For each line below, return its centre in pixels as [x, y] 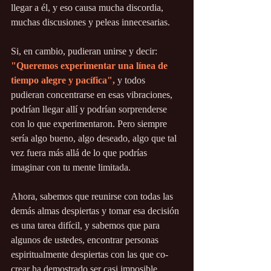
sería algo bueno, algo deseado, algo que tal [95, 139]
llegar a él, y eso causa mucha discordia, [88, 8]
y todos [131, 80]
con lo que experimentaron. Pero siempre [90, 124]
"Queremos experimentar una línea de [90, 66]
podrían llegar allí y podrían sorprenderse [90, 109]
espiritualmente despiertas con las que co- [90, 255]
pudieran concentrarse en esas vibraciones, [93, 95]
